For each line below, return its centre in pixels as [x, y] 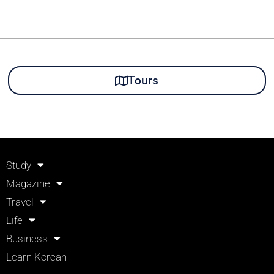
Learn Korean [36, 257]
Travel [20, 202]
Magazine [28, 183]
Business [27, 238]
